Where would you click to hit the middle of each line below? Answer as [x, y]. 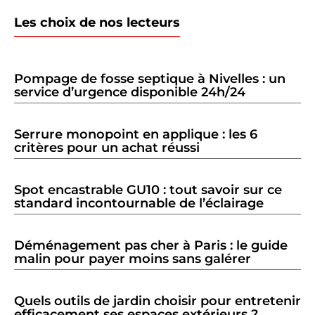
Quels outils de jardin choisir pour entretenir [157, 301]
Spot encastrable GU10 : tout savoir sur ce [148, 190]
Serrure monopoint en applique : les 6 [136, 135]
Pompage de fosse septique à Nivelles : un [150, 79]
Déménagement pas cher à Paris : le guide [151, 246]
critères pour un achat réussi [107, 148]
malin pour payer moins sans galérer [133, 259]
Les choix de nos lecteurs [97, 23]
